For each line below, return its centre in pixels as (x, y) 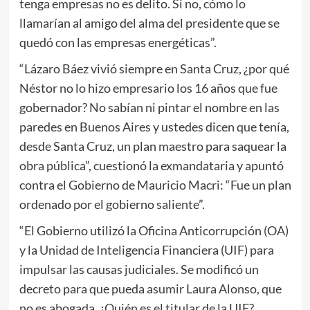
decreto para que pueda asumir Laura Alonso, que (150, 289)
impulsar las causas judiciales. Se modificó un (139, 270)
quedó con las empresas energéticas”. (118, 43)
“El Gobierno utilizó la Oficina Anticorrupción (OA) (154, 231)
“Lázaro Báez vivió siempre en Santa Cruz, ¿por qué (154, 69)
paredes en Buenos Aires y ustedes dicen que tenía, (154, 127)
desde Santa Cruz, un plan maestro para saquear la (153, 146)
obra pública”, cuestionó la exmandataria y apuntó (151, 166)
